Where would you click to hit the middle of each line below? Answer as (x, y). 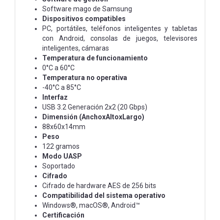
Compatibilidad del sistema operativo (104, 195)
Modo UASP (62, 156)
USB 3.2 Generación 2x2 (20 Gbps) (95, 107)
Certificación (63, 215)
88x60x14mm (64, 126)
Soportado (59, 166)
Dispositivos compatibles (84, 18)
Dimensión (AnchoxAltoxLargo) (93, 117)
